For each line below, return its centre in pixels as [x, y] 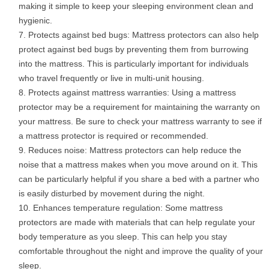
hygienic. [35, 21]
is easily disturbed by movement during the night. [112, 194]
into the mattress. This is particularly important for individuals [134, 64]
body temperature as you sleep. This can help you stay [123, 237]
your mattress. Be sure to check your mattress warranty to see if [140, 122]
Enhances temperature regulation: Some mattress [128, 208]
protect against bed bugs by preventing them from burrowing [134, 50]
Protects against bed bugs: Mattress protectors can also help [144, 35]
